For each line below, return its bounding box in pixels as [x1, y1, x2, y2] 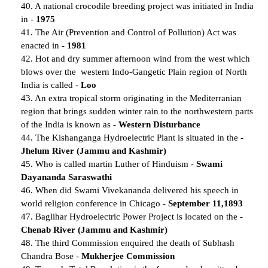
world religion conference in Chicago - [21, 198, 168, 208]
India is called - [21, 80, 81, 90]
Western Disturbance [118, 119, 200, 129]
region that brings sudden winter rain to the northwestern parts [21, 106, 253, 116]
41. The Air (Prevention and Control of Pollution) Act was [21, 27, 236, 37]
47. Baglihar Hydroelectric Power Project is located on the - [21, 211, 243, 221]
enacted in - [21, 40, 67, 50]
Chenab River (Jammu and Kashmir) [21, 224, 167, 234]
